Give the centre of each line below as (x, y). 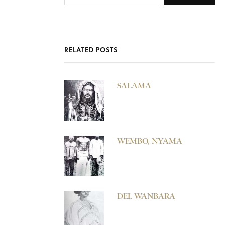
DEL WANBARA (146, 196)
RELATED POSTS (91, 50)
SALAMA (134, 85)
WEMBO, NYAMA (150, 141)
